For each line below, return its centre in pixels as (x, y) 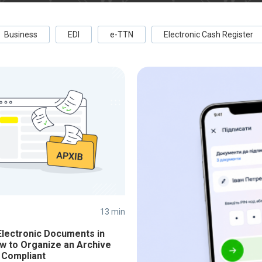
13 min (113, 212)
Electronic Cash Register (208, 35)
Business (21, 35)
